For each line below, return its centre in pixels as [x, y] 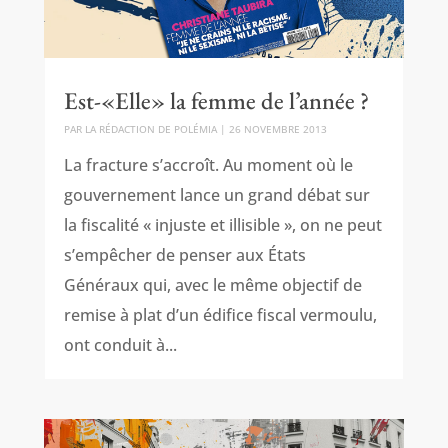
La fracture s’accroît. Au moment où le [208, 165]
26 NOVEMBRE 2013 [277, 129]
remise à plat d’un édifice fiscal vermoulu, [220, 315]
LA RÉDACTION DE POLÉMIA [150, 129]
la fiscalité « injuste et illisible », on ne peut [222, 225]
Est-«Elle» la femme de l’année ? [216, 101]
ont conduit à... [120, 345]
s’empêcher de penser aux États [184, 255]
